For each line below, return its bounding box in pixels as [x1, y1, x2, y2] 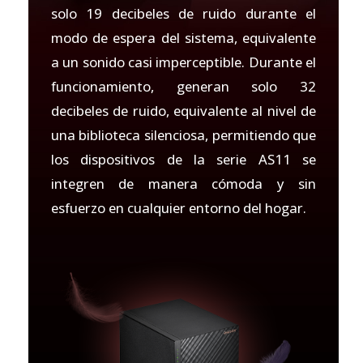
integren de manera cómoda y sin [50, 173, 317, 193]
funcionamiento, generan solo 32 [50, 76, 317, 96]
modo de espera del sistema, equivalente [50, 28, 317, 47]
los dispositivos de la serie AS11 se [50, 149, 317, 169]
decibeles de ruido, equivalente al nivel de [50, 100, 317, 120]
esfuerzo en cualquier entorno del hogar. [50, 198, 306, 217]
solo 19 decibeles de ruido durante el [50, 3, 317, 23]
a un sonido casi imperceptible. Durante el [50, 52, 317, 71]
